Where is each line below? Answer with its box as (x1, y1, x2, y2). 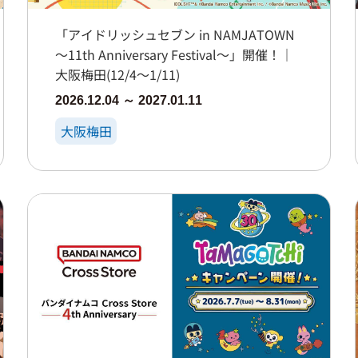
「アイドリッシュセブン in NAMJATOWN (55, 24, 296, 44)
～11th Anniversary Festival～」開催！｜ (55, 44, 294, 64)
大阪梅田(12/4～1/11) (55, 64, 181, 84)
